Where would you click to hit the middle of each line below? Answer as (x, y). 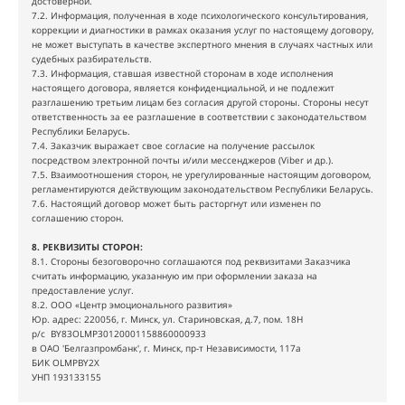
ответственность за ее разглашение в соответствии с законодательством (199, 117)
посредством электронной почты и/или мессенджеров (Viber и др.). (183, 160)
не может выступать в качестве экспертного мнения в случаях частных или (202, 44)
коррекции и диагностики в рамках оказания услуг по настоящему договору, (202, 30)
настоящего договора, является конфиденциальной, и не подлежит (183, 88)
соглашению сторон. (78, 218)
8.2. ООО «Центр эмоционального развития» (132, 305)
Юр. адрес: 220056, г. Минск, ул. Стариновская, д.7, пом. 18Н (170, 319)
